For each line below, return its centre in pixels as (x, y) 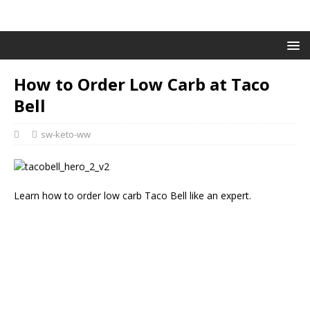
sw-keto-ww (66, 134)
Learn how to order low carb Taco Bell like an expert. (133, 195)
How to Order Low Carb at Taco (142, 84)
